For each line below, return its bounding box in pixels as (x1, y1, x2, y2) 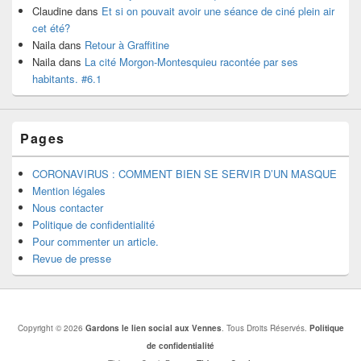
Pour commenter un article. (32, 233, 159, 249)
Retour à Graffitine (85, 36, 169, 52)
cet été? (32, 19, 70, 35)
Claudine (32, 2, 73, 19)
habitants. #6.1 (32, 70, 102, 86)
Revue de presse (32, 250, 111, 266)
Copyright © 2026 (17, 322, 85, 334)
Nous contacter (32, 199, 103, 215)
